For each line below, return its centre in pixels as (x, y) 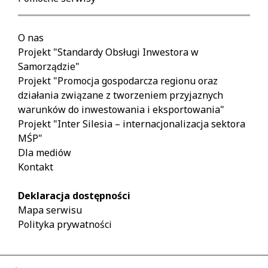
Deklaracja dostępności (74, 195)
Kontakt (36, 167)
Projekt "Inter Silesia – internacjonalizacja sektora (132, 124)
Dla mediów (45, 152)
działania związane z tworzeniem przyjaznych (121, 95)
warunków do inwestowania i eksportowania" (121, 109)
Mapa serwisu (50, 210)
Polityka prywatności (65, 224)
